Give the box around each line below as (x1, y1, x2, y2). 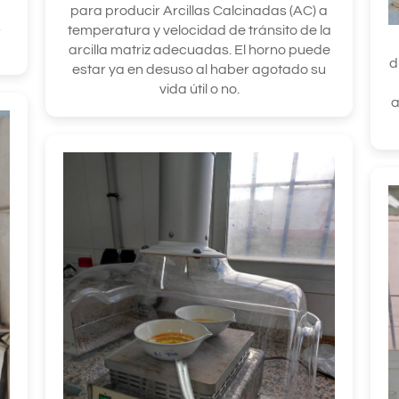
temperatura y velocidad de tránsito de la (67, 22, 331, 37)
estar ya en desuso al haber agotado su (72, 61, 327, 77)
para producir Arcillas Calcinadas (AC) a (70, 3, 329, 18)
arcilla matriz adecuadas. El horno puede (68, 42, 330, 57)
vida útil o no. (159, 81, 240, 96)
